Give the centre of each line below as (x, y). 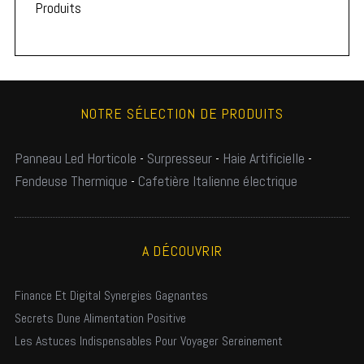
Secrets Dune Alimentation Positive (100, 318)
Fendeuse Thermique (71, 180)
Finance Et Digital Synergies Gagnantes (111, 295)
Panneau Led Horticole (75, 158)
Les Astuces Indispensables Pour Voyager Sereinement (148, 340)
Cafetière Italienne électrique (217, 180)
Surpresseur (179, 158)
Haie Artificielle (263, 158)
